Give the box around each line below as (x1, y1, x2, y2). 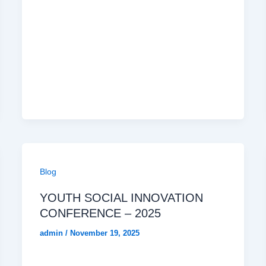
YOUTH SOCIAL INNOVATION (40, 191, 204, 205)
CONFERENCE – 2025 (40, 207, 161, 220)
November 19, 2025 (70, 229, 140, 238)
